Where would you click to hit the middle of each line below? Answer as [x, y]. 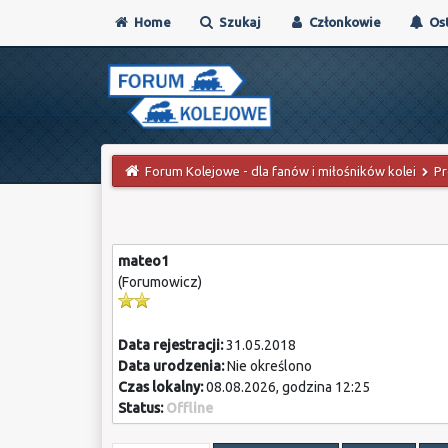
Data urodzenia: [170, 366]
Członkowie [343, 22]
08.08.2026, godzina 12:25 [286, 387]
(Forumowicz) [159, 282]
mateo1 [143, 261]
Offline [189, 408]
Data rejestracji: [170, 345]
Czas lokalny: [160, 387]
